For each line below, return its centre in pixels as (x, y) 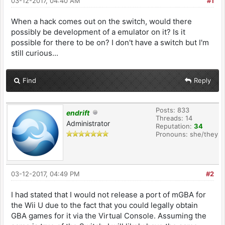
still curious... (35, 53)
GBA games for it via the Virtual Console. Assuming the (109, 216)
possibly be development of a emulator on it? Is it (98, 32)
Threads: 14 (174, 118)
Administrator (88, 123)
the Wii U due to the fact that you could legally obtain (104, 205)
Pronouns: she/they (187, 134)
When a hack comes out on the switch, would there (101, 21)
